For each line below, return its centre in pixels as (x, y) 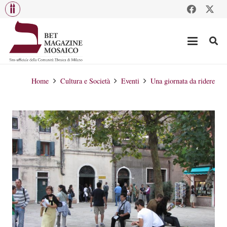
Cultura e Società (85, 81)
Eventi (130, 81)
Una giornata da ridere (183, 81)
